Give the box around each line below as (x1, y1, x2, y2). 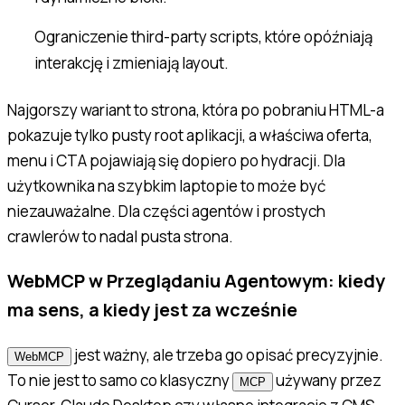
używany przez (273, 370, 381, 391)
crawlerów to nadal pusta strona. (7, 225, 233, 247)
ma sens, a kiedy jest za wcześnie (7, 297, 297, 323)
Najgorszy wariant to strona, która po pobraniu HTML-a (7, 99, 384, 120)
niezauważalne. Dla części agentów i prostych (7, 200, 325, 221)
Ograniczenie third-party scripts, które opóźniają (34, 25, 373, 47)
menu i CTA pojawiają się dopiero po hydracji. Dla (7, 149, 345, 171)
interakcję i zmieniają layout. (34, 52, 230, 73)
